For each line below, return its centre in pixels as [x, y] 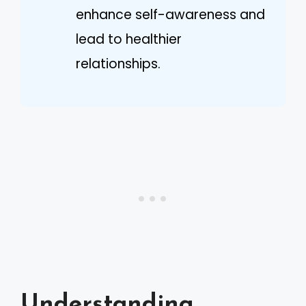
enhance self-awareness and [170, 14]
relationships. [118, 64]
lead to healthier [129, 39]
